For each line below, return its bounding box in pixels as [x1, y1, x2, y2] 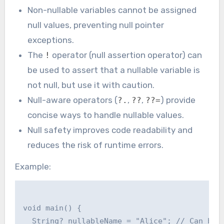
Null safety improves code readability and [27, 124, 193, 135]
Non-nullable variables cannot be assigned [27, 4, 197, 15]
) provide [160, 94, 196, 105]
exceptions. [27, 34, 74, 45]
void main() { [22, 203, 81, 212]
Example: [14, 161, 51, 171]
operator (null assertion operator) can [50, 49, 202, 60]
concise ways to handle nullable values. [27, 109, 184, 120]
